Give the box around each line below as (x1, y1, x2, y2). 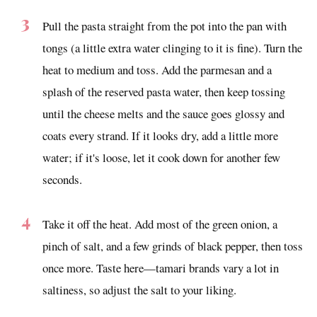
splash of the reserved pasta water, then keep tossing (42, 83, 285, 100)
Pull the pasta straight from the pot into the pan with (42, 17, 287, 34)
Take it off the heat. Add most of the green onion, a (42, 215, 277, 232)
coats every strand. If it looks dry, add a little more (42, 127, 278, 144)
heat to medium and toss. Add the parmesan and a (42, 61, 272, 78)
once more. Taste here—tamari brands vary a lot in (42, 259, 279, 276)
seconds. (42, 171, 82, 188)
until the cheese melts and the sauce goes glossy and (42, 105, 284, 122)
